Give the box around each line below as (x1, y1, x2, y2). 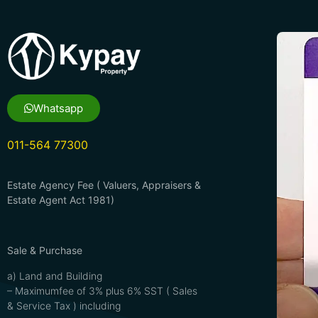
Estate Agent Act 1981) (7, 194, 114, 207)
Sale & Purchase (7, 244, 82, 257)
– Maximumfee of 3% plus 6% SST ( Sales (7, 284, 197, 297)
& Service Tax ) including (7, 299, 121, 312)
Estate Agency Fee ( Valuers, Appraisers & (7, 179, 201, 192)
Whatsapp (33, 102, 83, 116)
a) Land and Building (7, 269, 102, 282)
